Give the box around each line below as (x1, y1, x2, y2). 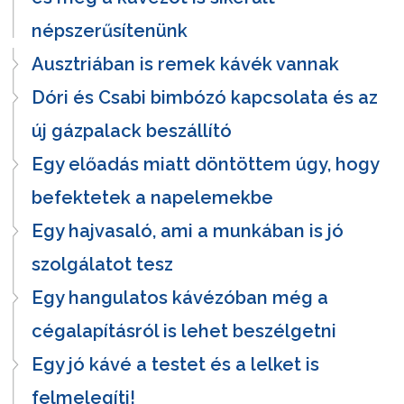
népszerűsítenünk (32, 19, 188, 41)
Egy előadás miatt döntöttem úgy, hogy (32, 152, 379, 175)
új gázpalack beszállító (32, 119, 232, 142)
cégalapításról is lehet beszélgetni (32, 319, 336, 342)
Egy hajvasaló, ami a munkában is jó (32, 219, 344, 242)
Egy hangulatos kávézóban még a (32, 286, 328, 308)
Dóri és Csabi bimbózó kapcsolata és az (32, 86, 378, 108)
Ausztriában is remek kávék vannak (32, 52, 339, 75)
